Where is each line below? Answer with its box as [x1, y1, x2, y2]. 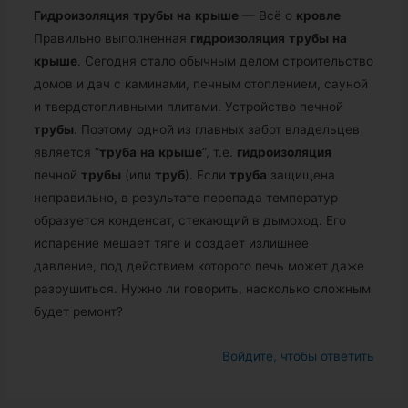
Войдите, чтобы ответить [222, 348, 375, 363]
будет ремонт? [33, 303, 123, 319]
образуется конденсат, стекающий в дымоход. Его [33, 212, 346, 228]
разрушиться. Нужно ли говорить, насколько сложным [33, 280, 371, 296]
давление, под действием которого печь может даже [33, 258, 364, 273]
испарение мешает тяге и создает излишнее [33, 235, 309, 250]
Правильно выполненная [33, 30, 190, 46]
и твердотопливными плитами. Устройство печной [33, 98, 343, 114]
